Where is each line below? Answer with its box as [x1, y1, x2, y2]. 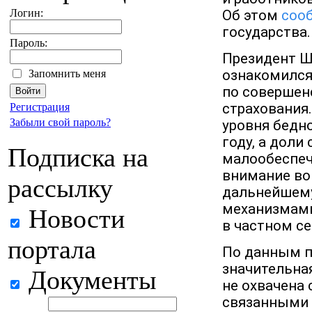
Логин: [10, 7, 43, 19]
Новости [22, 204, 125, 233]
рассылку [8, 173, 113, 203]
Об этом [222, 7, 281, 24]
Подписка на [8, 143, 148, 172]
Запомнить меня [29, 68, 106, 79]
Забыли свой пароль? [10, 116, 111, 128]
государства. [222, 24, 311, 41]
